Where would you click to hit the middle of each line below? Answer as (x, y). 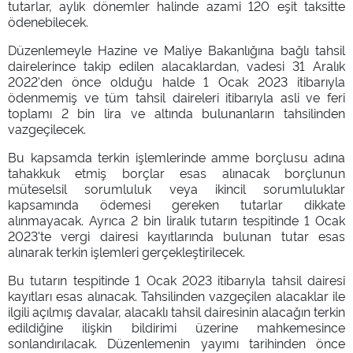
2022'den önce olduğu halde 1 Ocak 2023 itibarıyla (176, 81)
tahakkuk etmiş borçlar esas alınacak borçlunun (176, 172)
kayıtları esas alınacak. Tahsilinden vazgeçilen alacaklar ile (176, 295)
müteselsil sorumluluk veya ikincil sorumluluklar (176, 188)
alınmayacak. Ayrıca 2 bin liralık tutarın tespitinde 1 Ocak (176, 219)
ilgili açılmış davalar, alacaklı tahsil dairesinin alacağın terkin (176, 311)
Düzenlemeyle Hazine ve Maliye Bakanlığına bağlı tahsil (176, 49)
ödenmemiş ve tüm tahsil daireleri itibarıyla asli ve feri (176, 97)
